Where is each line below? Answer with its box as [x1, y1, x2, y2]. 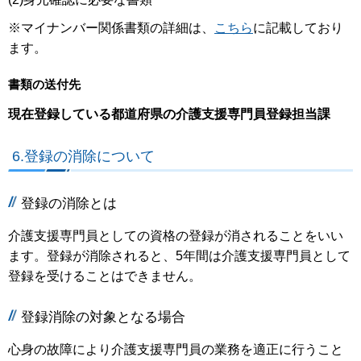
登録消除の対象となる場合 [21, 309, 185, 326]
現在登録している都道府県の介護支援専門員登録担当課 [8, 106, 330, 121]
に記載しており [253, 20, 343, 35]
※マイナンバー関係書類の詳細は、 [8, 20, 214, 35]
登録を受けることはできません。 [8, 268, 201, 283]
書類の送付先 [8, 77, 81, 91]
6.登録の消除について [12, 147, 155, 165]
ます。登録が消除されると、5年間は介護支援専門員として [8, 248, 351, 263]
